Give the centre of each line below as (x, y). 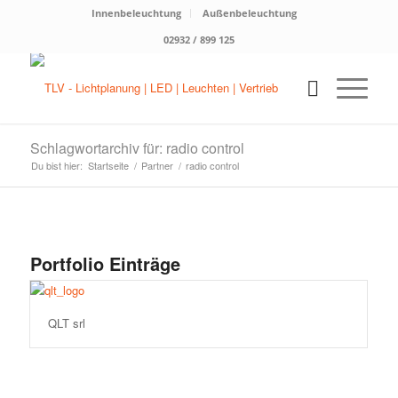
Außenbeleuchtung (250, 13)
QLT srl (66, 323)
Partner (157, 165)
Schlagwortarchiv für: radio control (137, 148)
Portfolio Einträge (105, 263)
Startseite (108, 165)
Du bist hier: (56, 165)
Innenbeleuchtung (137, 13)
